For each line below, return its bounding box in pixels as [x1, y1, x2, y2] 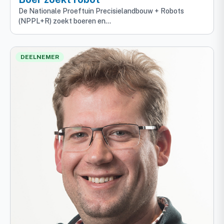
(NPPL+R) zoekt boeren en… [18, 17, 111, 25]
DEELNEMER [20, 53, 59, 61]
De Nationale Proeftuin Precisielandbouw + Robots [18, 7, 184, 15]
